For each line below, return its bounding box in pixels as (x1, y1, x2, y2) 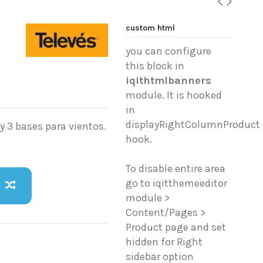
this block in (126, 59, 185, 73)
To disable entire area (126, 162, 226, 176)
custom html (126, 23, 176, 33)
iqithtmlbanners (126, 74, 212, 87)
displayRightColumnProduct (126, 118, 261, 131)
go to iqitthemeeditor (126, 177, 228, 190)
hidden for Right (126, 235, 203, 249)
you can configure (126, 45, 212, 58)
